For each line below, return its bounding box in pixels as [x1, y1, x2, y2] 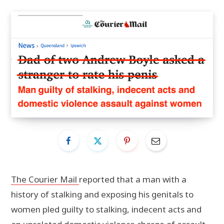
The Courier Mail [11, 173, 79, 185]
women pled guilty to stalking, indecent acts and [11, 203, 201, 215]
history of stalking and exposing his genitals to [11, 188, 193, 200]
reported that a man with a [79, 173, 186, 185]
